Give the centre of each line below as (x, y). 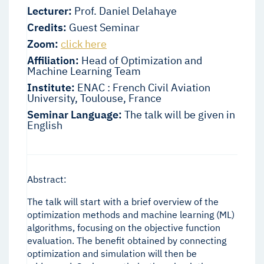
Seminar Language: (75, 115)
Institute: (51, 88)
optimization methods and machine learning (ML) (131, 215)
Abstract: (47, 179)
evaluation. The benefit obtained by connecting (127, 241)
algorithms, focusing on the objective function (124, 228)
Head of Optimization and (141, 61)
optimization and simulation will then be (112, 254)
